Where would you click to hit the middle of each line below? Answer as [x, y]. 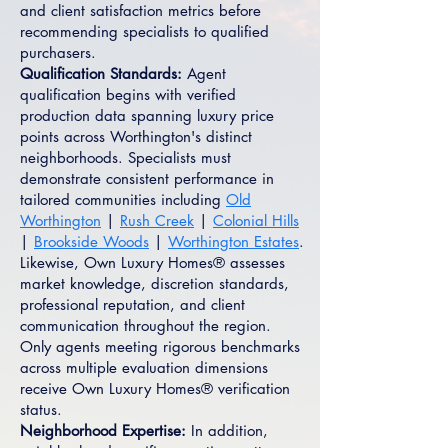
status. [41, 409]
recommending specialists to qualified [144, 31]
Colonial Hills [256, 220]
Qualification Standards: [101, 73]
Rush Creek [157, 220]
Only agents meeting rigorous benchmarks [160, 346]
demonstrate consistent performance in [147, 178]
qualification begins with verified [128, 94]
